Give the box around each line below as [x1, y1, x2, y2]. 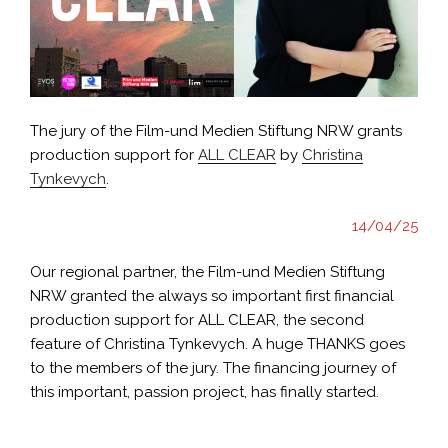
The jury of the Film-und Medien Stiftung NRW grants [30, 122, 402, 141]
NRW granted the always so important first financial [30, 287, 394, 306]
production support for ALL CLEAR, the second [30, 311, 364, 330]
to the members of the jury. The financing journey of [30, 359, 396, 378]
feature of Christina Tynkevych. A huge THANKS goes [30, 335, 405, 354]
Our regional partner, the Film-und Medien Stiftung [30, 263, 385, 282]
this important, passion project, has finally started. [30, 383, 379, 402]
